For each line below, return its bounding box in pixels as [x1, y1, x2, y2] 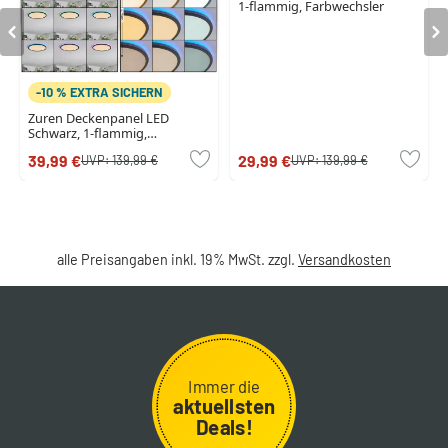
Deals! [195, 413, 253, 438]
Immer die [188, 375, 260, 395]
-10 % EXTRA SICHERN [36, 83, 163, 100]
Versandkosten [298, 250, 391, 268]
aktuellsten [173, 393, 275, 418]
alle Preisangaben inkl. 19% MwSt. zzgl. [57, 250, 298, 268]
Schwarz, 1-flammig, [28, 123, 147, 142]
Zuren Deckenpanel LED [28, 108, 169, 127]
